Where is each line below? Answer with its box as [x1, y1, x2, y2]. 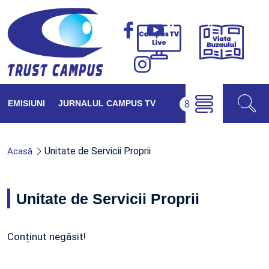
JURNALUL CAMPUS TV [58, 98, 156, 108]
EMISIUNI [8, 98, 45, 108]
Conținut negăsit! [7, 231, 86, 243]
